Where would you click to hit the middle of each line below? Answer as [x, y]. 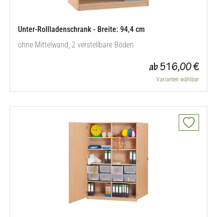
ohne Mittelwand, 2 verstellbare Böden [76, 45]
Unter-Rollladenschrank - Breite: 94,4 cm [81, 29]
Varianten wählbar [178, 79]
